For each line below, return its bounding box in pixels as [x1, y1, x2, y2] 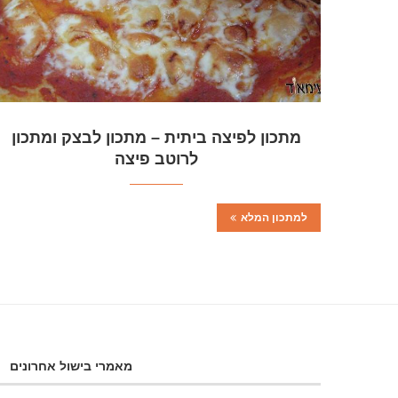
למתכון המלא [241, 211, 307, 224]
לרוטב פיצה [115, 149, 198, 168]
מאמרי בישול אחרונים [10, 358, 133, 373]
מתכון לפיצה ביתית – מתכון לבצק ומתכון [12, 128, 301, 147]
